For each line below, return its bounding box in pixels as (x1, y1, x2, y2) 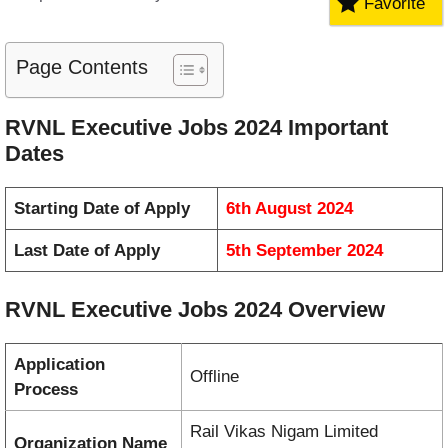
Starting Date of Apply (14, 198, 190, 218)
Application (14, 355, 105, 375)
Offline (190, 367, 239, 387)
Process (14, 380, 78, 400)
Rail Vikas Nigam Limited (190, 422, 378, 442)
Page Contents (16, 55, 148, 78)
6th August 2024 (226, 198, 353, 218)
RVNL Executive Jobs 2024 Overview (5, 297, 385, 323)
